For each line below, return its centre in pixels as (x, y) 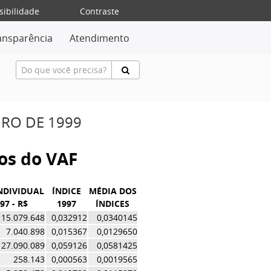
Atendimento (100, 38)
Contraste (100, 11)
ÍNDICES (113, 204)
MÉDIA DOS (113, 191)
